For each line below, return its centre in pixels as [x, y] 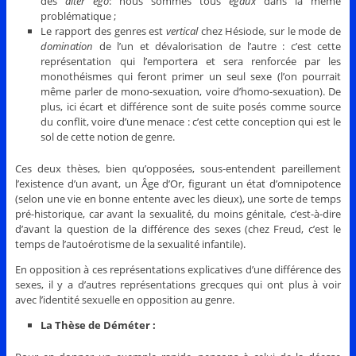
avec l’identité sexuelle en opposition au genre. [124, 300]
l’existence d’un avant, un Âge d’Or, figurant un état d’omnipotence [178, 184]
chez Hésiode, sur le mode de [269, 31]
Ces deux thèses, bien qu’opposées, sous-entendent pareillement [178, 169]
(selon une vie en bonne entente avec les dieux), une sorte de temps [178, 199]
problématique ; [79, 16]
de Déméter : [121, 325]
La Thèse [64, 325]
